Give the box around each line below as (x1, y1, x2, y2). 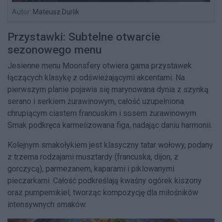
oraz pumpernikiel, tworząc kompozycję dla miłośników (7, 187, 198, 197)
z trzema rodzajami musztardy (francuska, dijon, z (7, 152, 178, 162)
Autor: (12, 7, 31, 16)
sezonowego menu (7, 43, 102, 56)
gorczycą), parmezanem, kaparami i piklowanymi (7, 164, 174, 173)
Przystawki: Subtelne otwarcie (7, 30, 160, 43)
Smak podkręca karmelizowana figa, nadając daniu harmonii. (7, 120, 212, 130)
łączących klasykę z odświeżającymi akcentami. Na (7, 72, 185, 82)
